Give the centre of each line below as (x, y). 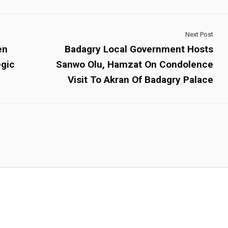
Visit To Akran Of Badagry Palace (140, 79)
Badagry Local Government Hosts (139, 49)
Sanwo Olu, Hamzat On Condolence (135, 64)
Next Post (199, 34)
